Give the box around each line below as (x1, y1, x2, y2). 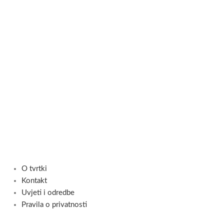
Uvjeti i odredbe (21, 189, 74, 196)
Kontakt (21, 177, 47, 184)
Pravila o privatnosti (21, 201, 87, 208)
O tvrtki (21, 165, 47, 172)
